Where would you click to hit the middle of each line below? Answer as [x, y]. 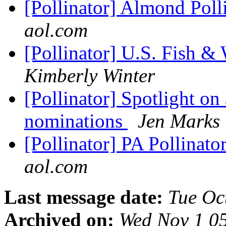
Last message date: [83, 197]
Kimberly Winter [90, 76]
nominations [76, 121]
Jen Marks [179, 121]
